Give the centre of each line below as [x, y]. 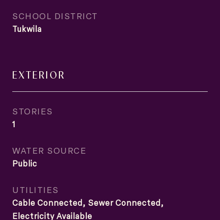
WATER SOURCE [49, 150]
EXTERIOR [39, 74]
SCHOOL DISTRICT [55, 16]
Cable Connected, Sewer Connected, [88, 203]
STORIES [33, 111]
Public [25, 164]
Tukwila [27, 29]
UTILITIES [36, 190]
